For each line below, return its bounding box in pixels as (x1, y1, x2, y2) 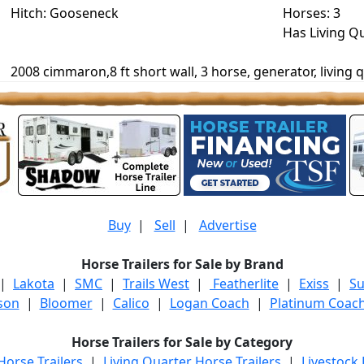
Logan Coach (169, 294, 249, 312)
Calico (112, 294, 149, 312)
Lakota (13, 275, 54, 292)
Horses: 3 (282, 4, 340, 22)
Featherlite (210, 275, 279, 292)
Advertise (198, 216, 257, 234)
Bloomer (39, 294, 93, 312)
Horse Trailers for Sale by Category (71, 333, 292, 351)
